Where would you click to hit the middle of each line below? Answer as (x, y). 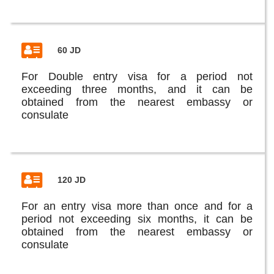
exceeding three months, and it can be (137, 89)
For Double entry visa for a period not (137, 76)
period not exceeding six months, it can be (137, 219)
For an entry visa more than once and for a (137, 206)
